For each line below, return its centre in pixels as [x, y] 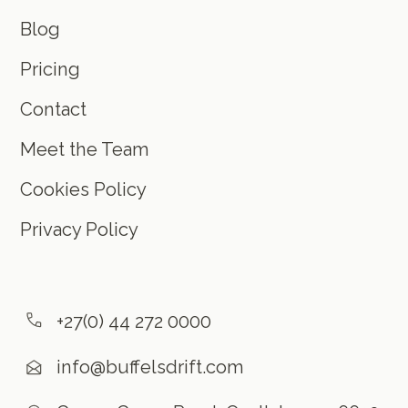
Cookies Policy [84, 189]
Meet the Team [85, 149]
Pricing [51, 69]
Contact [54, 109]
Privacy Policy [80, 229]
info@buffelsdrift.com [151, 367]
